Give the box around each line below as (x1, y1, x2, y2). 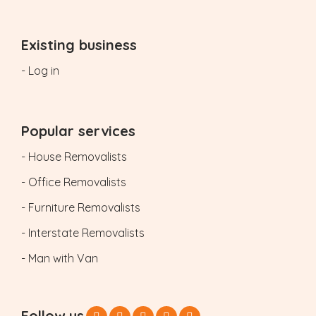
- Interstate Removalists (21, 226, 145, 240)
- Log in (21, 63, 59, 78)
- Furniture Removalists (21, 200, 140, 214)
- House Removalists (21, 150, 127, 164)
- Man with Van (21, 251, 98, 265)
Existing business (21, 36, 137, 54)
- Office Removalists (21, 175, 126, 189)
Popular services (21, 122, 135, 140)
